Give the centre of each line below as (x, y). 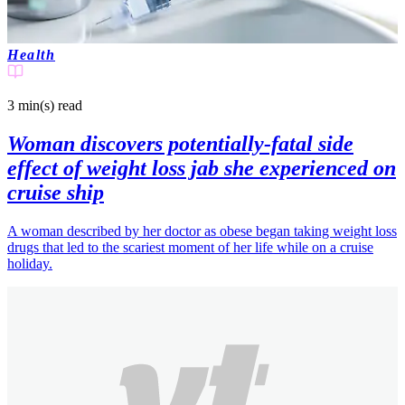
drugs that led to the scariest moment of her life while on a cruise (190, 248)
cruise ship (56, 193)
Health (31, 55)
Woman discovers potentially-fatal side (180, 144)
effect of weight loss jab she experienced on (202, 169)
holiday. (30, 264)
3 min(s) (31, 106)
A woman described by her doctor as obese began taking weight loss (202, 231)
